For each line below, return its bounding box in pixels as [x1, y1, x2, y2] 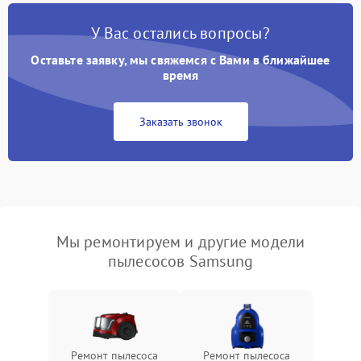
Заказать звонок [139, 114, 222, 129]
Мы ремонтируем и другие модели [56, 231, 305, 252]
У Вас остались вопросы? [91, 23, 270, 44]
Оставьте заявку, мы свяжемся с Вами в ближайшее [31, 52, 330, 68]
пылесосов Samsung [107, 251, 254, 272]
